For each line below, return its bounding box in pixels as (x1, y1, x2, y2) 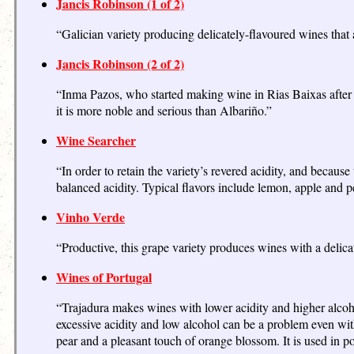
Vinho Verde (56, 207, 125, 226)
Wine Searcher (56, 130, 136, 149)
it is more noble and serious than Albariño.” (56, 101, 272, 119)
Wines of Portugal (56, 267, 152, 286)
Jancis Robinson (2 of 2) (56, 54, 184, 73)
